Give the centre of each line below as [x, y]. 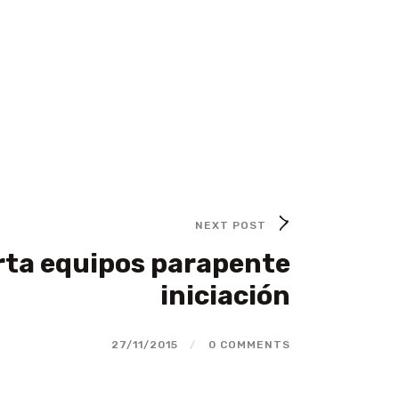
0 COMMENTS [249, 345]
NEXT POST [231, 225]
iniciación [225, 296]
